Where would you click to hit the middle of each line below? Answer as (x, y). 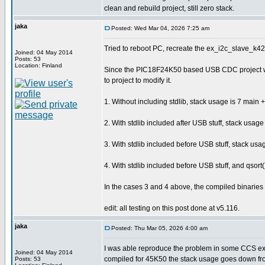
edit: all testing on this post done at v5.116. (172, 208)
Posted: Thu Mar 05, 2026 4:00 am (159, 228)
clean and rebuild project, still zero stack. (169, 8)
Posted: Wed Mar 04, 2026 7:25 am (160, 28)
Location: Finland (38, 65)
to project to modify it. (138, 80)
